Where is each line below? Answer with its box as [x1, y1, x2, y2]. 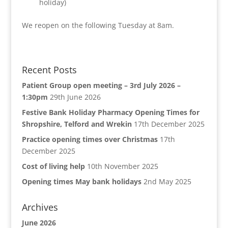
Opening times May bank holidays [21, 177, 141, 186]
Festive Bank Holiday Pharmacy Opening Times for [21, 107, 199, 117]
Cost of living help [21, 161, 85, 171]
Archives [21, 201, 58, 213]
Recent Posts [21, 64, 77, 76]
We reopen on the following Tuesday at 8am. [21, 20, 174, 30]
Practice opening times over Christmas [21, 134, 158, 144]
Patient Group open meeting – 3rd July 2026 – [21, 80, 181, 90]
